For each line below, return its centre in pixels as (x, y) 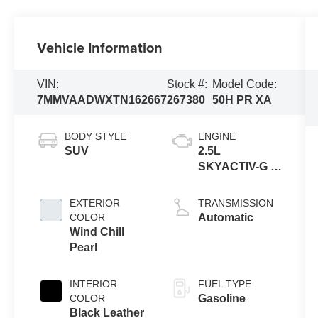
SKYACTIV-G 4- (239, 166)
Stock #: (187, 84)
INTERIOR (94, 284)
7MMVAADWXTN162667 (102, 99)
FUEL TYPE (224, 284)
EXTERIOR (95, 203)
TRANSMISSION (235, 203)
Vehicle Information (100, 47)
